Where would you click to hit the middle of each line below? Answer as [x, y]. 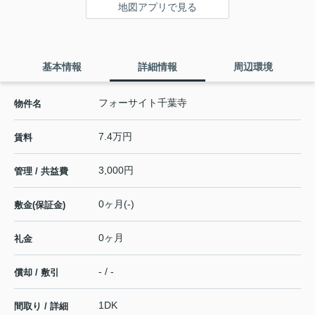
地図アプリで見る [157, 7]
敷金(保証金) [40, 205]
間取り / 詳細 [41, 307]
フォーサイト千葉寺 [143, 103]
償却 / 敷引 [37, 273]
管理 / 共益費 [41, 172]
